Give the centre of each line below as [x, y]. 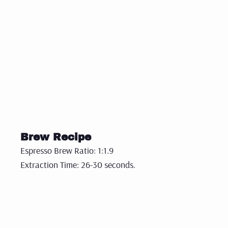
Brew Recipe [56, 137]
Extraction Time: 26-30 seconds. [78, 164]
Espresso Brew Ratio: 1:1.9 [67, 150]
